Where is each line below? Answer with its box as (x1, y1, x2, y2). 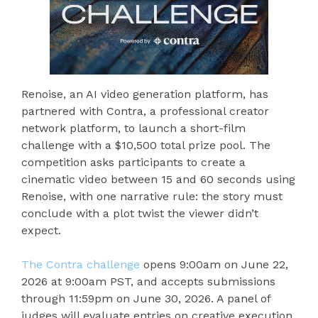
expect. (21, 224, 61, 238)
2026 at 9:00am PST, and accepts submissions (21, 275, 275, 289)
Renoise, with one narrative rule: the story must (21, 190, 283, 204)
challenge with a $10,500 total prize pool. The (21, 138, 270, 153)
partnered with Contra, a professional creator (21, 104, 269, 119)
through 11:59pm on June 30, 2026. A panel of (21, 292, 270, 306)
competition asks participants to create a (21, 155, 246, 170)
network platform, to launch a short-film (21, 121, 246, 136)
